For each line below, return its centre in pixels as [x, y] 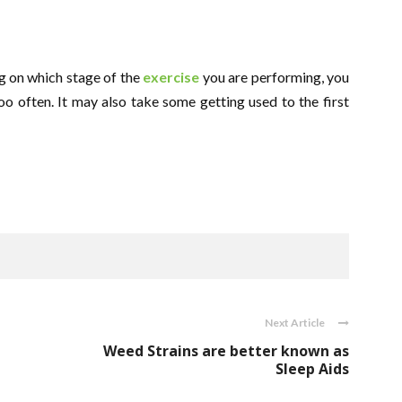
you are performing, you [276, 77]
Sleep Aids [312, 369]
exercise [171, 77]
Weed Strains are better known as [226, 351]
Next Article [295, 323]
